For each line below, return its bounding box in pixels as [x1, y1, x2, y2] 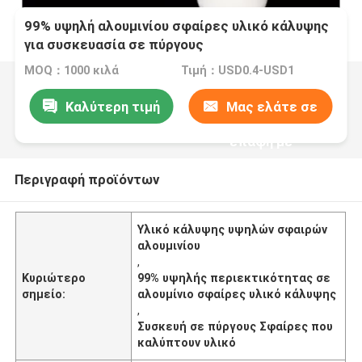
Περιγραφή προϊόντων [14, 170, 159, 187]
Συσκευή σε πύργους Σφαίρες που [137, 319, 334, 333]
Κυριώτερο [22, 271, 86, 284]
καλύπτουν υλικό [137, 335, 237, 349]
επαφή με [229, 133, 293, 149]
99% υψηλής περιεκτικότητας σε [137, 271, 331, 284]
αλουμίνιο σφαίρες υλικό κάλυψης [137, 287, 337, 301]
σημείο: [22, 287, 66, 301]
